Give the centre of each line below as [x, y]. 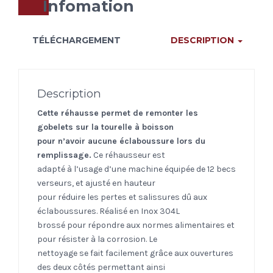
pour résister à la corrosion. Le [97, 239]
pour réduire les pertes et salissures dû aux [122, 197]
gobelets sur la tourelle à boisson [105, 127]
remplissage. [64, 155]
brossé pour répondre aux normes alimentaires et [136, 225]
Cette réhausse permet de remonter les [118, 113]
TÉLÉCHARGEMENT [76, 41]
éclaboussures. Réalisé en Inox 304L [108, 211]
